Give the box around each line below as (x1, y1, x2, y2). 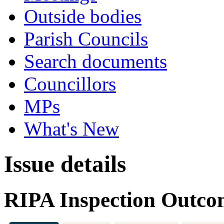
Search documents (24, 50, 167, 72)
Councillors (24, 73, 116, 94)
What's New (24, 118, 119, 139)
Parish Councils (24, 28, 148, 49)
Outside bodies (24, 5, 141, 27)
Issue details (4, 151, 126, 177)
